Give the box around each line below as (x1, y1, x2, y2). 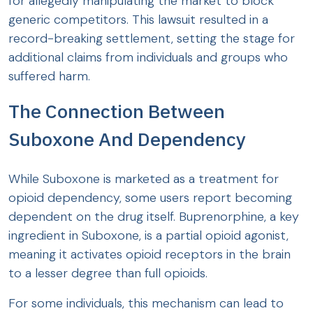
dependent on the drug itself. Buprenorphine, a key (8, 208, 299, 226)
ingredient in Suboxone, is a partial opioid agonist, (8, 227, 289, 245)
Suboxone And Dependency (8, 126, 246, 152)
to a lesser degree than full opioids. (8, 265, 208, 282)
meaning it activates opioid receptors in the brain (8, 246, 291, 263)
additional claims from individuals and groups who (8, 49, 288, 66)
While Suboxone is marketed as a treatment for (8, 170, 279, 188)
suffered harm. (8, 68, 90, 85)
